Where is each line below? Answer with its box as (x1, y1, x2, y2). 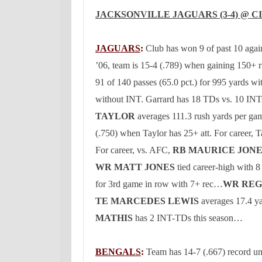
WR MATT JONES (95, 162, 177, 172)
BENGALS (95, 247, 141, 257)
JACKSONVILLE (95, 9, 170, 19)
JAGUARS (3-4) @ (170, 9, 251, 19)
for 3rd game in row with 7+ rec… (95, 179, 223, 189)
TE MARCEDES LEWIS (95, 196, 199, 206)
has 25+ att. (167, 128, 212, 138)
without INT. (95, 94, 143, 104)
